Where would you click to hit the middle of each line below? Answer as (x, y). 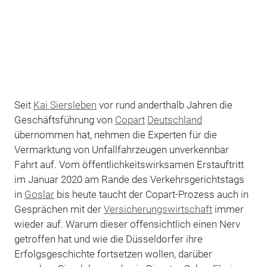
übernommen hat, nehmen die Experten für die (115, 134)
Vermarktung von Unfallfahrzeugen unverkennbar (121, 149)
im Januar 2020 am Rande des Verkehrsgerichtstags (129, 179)
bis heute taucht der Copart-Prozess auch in (151, 194)
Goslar (39, 194)
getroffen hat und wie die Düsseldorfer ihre (108, 239)
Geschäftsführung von (64, 119)
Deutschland (174, 119)
